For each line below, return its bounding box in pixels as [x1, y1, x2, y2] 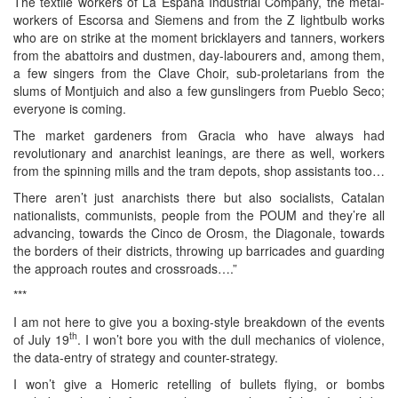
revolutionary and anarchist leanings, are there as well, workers [13, 143, 385, 162]
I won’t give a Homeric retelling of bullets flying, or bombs [13, 374, 385, 393]
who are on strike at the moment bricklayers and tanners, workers [13, 28, 385, 46]
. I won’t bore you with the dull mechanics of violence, [77, 330, 385, 348]
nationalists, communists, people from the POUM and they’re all [13, 205, 385, 224]
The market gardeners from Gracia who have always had [13, 125, 385, 144]
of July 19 [13, 330, 69, 348]
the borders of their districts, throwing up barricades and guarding [13, 241, 385, 259]
